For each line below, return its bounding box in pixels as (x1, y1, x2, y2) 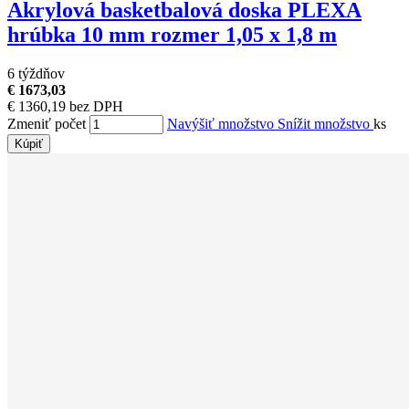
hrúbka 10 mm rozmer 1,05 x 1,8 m (7, 23, 337, 47)
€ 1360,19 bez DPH (7, 99, 123, 115)
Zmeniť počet (7, 116, 86, 132)
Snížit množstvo (278, 116, 373, 132)
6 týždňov (7, 66, 65, 82)
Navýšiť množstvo (167, 116, 278, 132)
